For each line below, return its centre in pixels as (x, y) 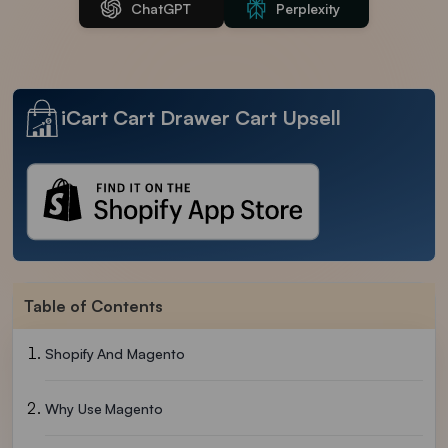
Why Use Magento (104, 409)
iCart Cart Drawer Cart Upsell (201, 117)
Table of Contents (93, 306)
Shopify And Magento (115, 354)
